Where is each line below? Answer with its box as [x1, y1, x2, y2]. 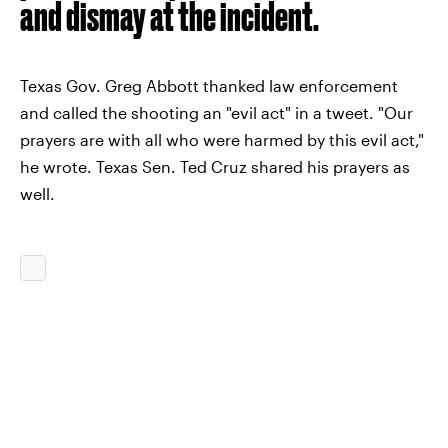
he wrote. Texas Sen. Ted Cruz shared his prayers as [20, 157, 410, 176]
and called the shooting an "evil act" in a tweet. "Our [20, 103, 413, 122]
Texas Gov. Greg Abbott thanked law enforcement [20, 76, 398, 95]
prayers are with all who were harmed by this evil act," [20, 130, 424, 149]
